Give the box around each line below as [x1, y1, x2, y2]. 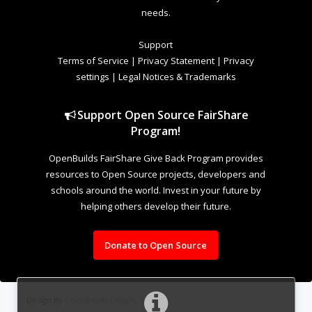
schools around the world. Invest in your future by [50, 183, 261, 196]
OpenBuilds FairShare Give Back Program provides [48, 151, 263, 164]
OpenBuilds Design [64, 294, 135, 305]
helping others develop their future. [80, 199, 231, 212]
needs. [141, 6, 171, 19]
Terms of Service [57, 54, 129, 67]
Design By [26, 294, 65, 305]
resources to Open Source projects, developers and [46, 167, 266, 180]
